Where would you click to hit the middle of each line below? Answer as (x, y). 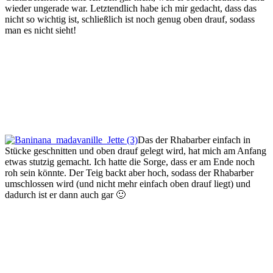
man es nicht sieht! (41, 30)
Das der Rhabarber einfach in (194, 140)
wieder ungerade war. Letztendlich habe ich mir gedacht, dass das (131, 9)
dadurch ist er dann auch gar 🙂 (65, 195)
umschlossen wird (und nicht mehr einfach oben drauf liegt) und (128, 184)
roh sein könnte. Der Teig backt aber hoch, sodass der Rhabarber (129, 173)
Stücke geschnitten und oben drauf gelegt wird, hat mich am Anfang (136, 151)
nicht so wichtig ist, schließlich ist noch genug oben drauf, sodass (130, 19)
